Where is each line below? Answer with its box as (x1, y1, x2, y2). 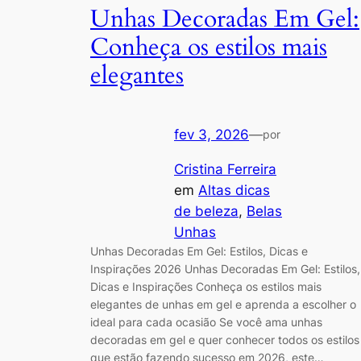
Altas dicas (198, 181, 270, 198)
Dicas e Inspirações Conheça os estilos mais (90, 279, 322, 293)
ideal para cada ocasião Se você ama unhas (90, 314, 322, 329)
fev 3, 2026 (174, 126, 249, 143)
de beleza (174, 202, 239, 219)
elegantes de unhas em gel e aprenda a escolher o (90, 297, 356, 311)
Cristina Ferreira (174, 160, 276, 177)
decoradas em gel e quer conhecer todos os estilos (90, 332, 359, 346)
